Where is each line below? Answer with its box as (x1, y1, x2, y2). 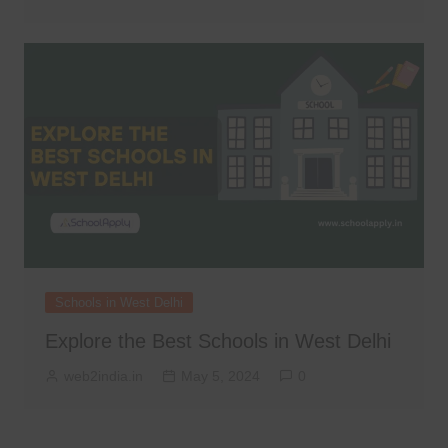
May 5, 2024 (180, 367, 260, 384)
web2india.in (63, 367, 143, 384)
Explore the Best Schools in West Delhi (44, 329, 391, 352)
